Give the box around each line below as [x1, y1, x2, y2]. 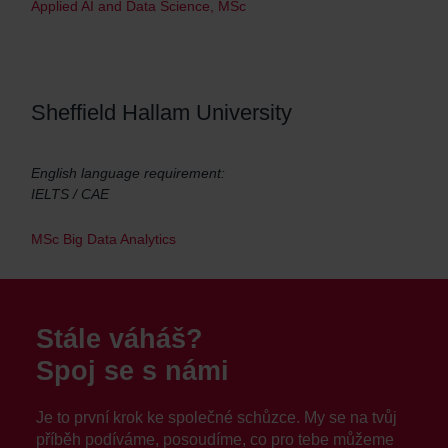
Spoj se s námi [36, 356, 229, 386]
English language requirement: [31, 165, 225, 181]
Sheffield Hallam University [31, 100, 292, 125]
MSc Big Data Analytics [31, 231, 176, 247]
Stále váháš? [36, 324, 203, 354]
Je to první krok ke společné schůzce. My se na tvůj [36, 409, 397, 426]
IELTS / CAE [31, 186, 109, 202]
